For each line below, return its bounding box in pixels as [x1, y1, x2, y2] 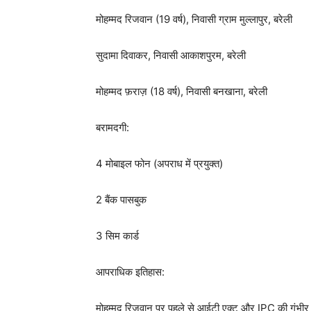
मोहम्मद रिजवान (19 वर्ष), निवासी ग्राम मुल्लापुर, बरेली [96, 12, 292, 26]
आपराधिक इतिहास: [96, 265, 165, 278]
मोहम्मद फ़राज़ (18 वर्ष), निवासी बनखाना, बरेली [96, 85, 267, 98]
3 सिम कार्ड [96, 229, 139, 242]
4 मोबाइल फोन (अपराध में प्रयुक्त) [96, 157, 223, 170]
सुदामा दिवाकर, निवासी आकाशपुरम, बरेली [96, 49, 246, 62]
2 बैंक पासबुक [96, 193, 146, 206]
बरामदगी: [96, 121, 129, 134]
